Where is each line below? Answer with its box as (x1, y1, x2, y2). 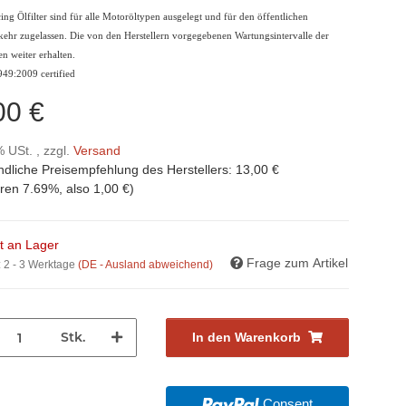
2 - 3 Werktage (4, 258, 79, 272)
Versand (73, 143, 121, 159)
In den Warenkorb (191, 330, 301, 345)
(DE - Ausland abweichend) (78, 258, 214, 272)
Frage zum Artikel (246, 256, 348, 271)
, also (59, 181, 94, 197)
